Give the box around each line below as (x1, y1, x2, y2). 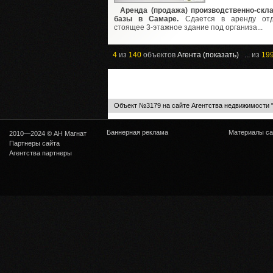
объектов (141, 51, 177, 60)
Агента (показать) (177, 51, 239, 60)
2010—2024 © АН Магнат (9, 130, 90, 138)
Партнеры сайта (9, 140, 60, 147)
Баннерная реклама (107, 129, 168, 136)
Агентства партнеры (9, 149, 72, 157)
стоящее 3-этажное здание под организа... (114, 23, 263, 32)
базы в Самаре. (114, 15, 179, 24)
